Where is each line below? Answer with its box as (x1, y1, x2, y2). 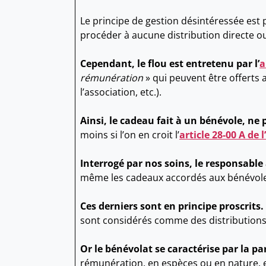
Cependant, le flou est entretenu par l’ (80, 57, 259, 71)
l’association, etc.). (80, 85, 161, 99)
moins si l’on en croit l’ (80, 128, 179, 142)
